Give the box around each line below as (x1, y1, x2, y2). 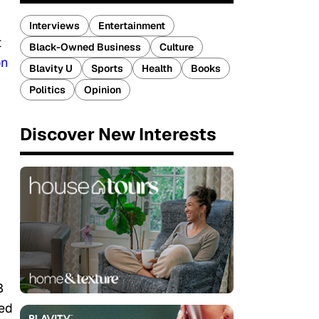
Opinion (84, 83, 121, 96)
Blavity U (29, 62, 73, 75)
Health (142, 62, 172, 75)
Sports (91, 62, 123, 75)
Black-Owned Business (29, 41, 141, 53)
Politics (29, 83, 66, 96)
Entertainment (98, 19, 165, 32)
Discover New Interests (20, 123, 216, 145)
